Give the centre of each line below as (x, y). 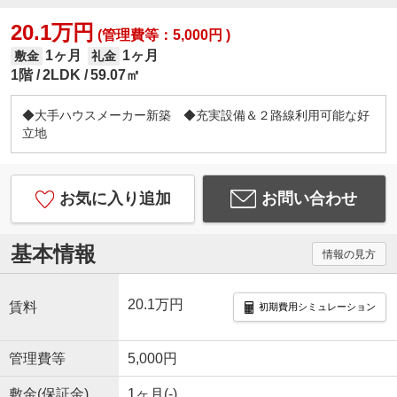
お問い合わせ (310, 199)
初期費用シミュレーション (317, 307)
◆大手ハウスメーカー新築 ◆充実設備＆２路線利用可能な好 (195, 116)
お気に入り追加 (115, 199)
